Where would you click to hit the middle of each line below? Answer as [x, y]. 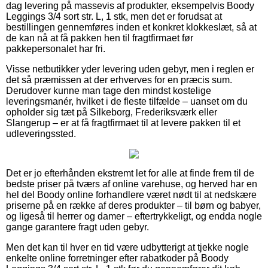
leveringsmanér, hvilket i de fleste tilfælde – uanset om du [127, 101]
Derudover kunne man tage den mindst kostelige [109, 90]
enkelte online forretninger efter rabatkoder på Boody [117, 258]
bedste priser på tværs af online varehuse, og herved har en [132, 184]
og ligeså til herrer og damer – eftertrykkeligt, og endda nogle [134, 216]
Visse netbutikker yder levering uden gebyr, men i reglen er [130, 69]
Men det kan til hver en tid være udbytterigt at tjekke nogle [127, 247]
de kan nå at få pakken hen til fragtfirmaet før [100, 38]
